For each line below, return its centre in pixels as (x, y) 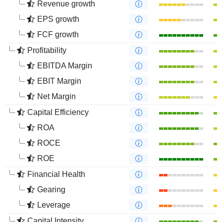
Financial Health (56, 174)
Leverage (54, 205)
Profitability (47, 50)
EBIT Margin (59, 81)
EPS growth (58, 19)
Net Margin (56, 96)
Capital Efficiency (58, 112)
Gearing (51, 190)
